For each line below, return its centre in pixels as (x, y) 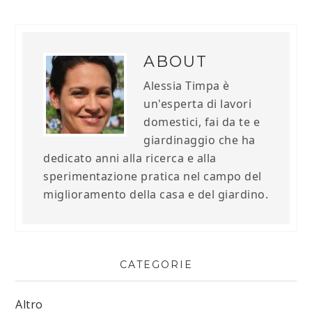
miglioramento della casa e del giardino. (156, 195)
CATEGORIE (156, 265)
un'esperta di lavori (198, 104)
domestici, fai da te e (202, 122)
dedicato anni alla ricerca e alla (130, 158)
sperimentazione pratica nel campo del (153, 177)
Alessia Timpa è (187, 86)
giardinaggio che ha (200, 140)
